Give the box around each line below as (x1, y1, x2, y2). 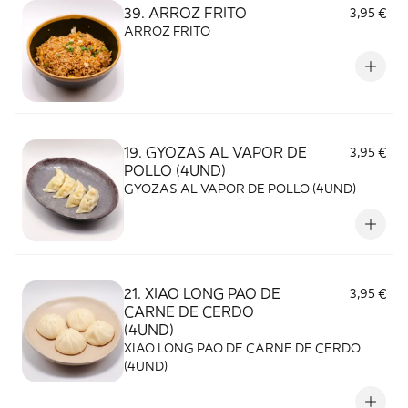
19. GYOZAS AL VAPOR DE (124, 143, 307, 161)
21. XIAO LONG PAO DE (124, 284, 280, 302)
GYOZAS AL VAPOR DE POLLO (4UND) (124, 180, 356, 197)
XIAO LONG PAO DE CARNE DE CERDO (124, 340, 361, 356)
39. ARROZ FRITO (124, 4, 247, 22)
